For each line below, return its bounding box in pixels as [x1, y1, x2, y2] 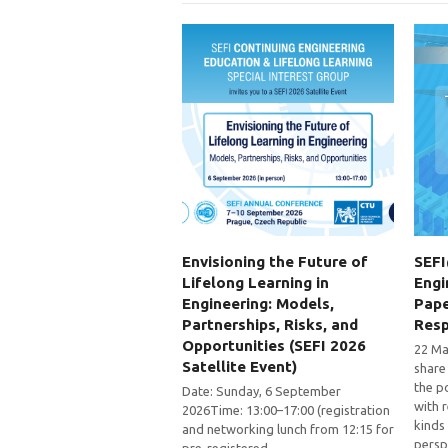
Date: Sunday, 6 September [182, 384, 341, 399]
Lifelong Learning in [182, 274, 329, 292]
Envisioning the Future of [182, 253, 368, 271]
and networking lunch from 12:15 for [182, 422, 394, 437]
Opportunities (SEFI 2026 [182, 337, 366, 355]
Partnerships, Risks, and [182, 316, 358, 334]
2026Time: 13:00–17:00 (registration [182, 403, 390, 418]
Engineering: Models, [182, 295, 334, 313]
